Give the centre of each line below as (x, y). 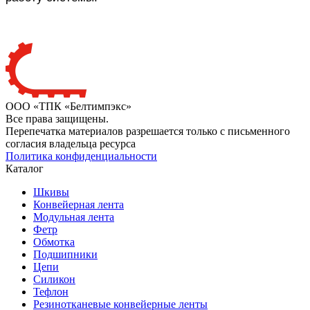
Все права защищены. (57, 118)
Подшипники (65, 254)
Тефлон (51, 291)
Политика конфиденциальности (81, 156)
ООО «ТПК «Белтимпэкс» (69, 106)
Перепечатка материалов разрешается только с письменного (148, 131)
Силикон (54, 279)
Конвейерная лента (79, 204)
